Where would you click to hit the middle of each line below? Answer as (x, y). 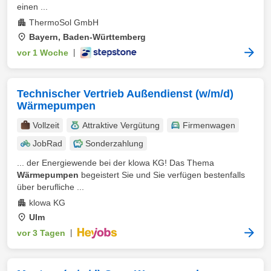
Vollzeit (46, 125)
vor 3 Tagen (41, 233)
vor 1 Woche (43, 53)
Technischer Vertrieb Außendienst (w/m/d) (125, 94)
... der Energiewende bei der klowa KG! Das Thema (116, 163)
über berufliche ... (51, 187)
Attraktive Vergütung (121, 125)
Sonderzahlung (114, 143)
